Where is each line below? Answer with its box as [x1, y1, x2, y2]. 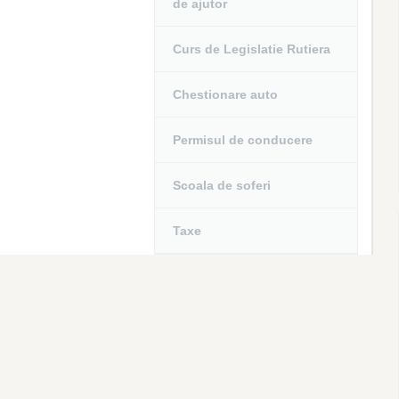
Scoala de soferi [173, 178, 272, 192]
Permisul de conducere [173, 133, 313, 147]
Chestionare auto [173, 87, 279, 102]
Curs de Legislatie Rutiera [173, 42, 331, 56]
